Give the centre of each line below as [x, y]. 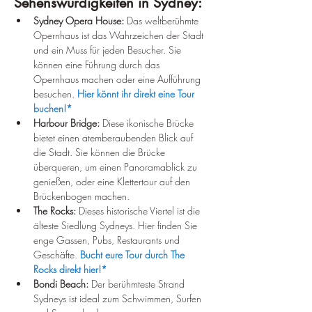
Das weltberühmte [163, 21]
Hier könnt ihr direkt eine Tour [137, 94]
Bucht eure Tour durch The [134, 255]
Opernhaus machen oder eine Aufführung [118, 79]
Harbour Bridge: [67, 123]
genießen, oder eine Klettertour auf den [113, 181]
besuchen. [55, 94]
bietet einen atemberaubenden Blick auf [115, 138]
